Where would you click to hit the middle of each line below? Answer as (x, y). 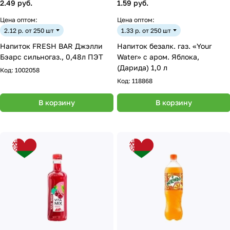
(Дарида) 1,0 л (142, 68)
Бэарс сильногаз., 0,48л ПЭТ (84, 57)
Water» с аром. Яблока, (158, 57)
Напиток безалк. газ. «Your (164, 46)
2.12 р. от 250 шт (29, 30)
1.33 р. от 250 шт (146, 30)
